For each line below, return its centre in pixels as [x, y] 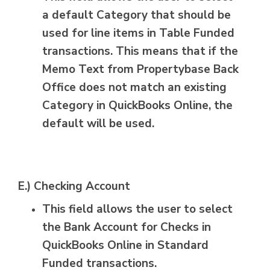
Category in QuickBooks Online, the [137, 106]
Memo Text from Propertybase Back [140, 70]
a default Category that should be [137, 15]
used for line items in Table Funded [138, 33]
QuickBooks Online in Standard [125, 246]
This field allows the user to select [137, 209]
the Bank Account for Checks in [127, 228]
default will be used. [100, 124]
